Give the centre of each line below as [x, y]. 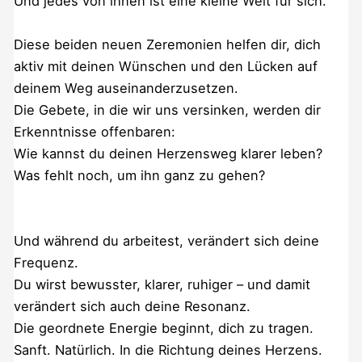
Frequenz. [46, 262]
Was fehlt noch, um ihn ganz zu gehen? [139, 175]
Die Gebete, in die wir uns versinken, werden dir [167, 109]
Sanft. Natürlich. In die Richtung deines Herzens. [168, 349]
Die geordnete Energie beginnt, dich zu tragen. [163, 328]
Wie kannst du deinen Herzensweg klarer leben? [168, 153]
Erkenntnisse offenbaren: [94, 131]
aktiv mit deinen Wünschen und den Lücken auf [165, 66]
